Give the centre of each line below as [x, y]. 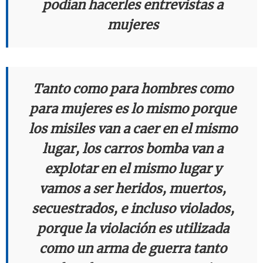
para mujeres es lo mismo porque [133, 109]
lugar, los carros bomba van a [133, 149]
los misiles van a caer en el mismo [133, 129]
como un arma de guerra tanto [133, 249]
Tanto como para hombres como [133, 89]
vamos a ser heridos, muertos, [133, 189]
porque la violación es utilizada [133, 229]
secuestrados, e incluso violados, [133, 209]
